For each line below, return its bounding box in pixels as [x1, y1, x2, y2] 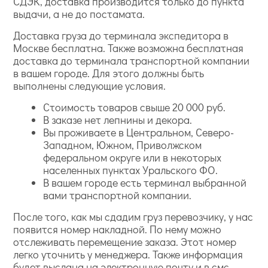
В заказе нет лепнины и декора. [43, 112, 193, 127]
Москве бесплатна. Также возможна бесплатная [13, 41, 244, 55]
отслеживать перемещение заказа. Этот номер [13, 234, 237, 249]
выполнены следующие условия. [13, 78, 166, 93]
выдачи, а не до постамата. [13, 7, 145, 21]
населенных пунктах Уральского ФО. [43, 163, 218, 177]
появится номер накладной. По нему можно [13, 222, 222, 236]
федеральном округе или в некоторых [43, 150, 222, 165]
